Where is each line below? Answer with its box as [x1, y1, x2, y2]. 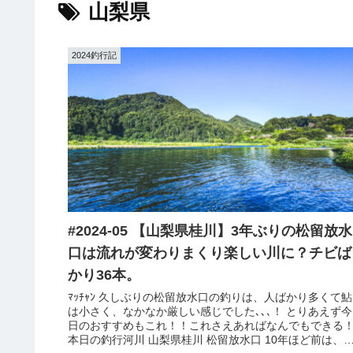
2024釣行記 [72, 50, 117, 60]
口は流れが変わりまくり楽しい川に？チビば [68, 245, 351, 262]
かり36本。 [68, 267, 140, 284]
